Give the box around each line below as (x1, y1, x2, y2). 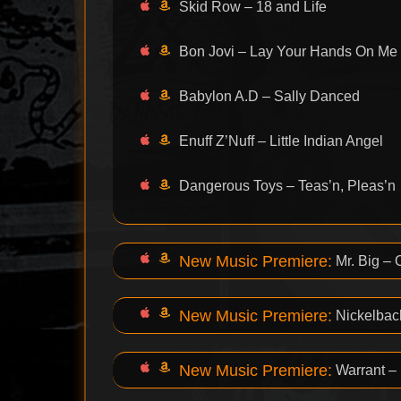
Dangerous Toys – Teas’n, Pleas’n (179, 178, 397, 194)
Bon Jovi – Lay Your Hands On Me (179, 44, 398, 60)
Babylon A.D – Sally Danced (179, 89, 361, 105)
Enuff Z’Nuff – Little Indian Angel (179, 133, 384, 149)
